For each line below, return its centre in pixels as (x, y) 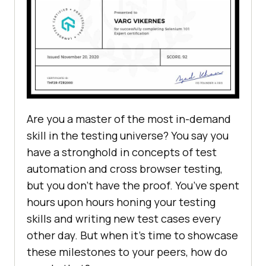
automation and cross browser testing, (125, 169)
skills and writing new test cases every (124, 219)
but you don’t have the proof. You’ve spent (133, 186)
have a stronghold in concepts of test (122, 152)
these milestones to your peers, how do (127, 252)
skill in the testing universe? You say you (128, 136)
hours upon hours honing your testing (121, 202)
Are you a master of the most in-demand (129, 119)
